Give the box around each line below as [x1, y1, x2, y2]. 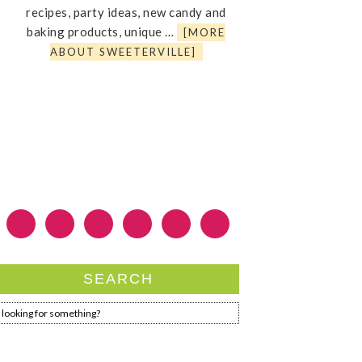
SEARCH [82, 271, 154, 287]
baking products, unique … [27, 24, 177, 39]
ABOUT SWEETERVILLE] [49, 45, 196, 58]
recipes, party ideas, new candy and [26, 5, 226, 19]
